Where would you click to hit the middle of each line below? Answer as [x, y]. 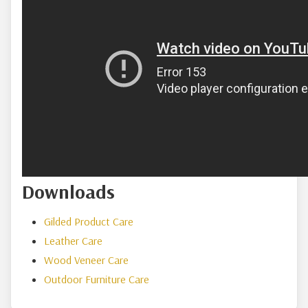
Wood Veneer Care [86, 260]
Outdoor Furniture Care [97, 279]
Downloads [68, 191]
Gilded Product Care [89, 221]
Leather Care [73, 241]
